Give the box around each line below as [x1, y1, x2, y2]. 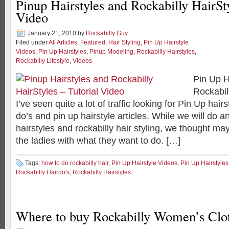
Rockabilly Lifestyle [16, 57, 70, 64]
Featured [80, 39, 105, 46]
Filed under [16, 39, 49, 46]
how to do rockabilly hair [41, 159, 108, 167]
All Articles [49, 39, 77, 46]
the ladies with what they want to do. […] [16, 135, 180, 146]
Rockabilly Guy [86, 30, 128, 37]
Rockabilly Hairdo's [16, 169, 70, 176]
